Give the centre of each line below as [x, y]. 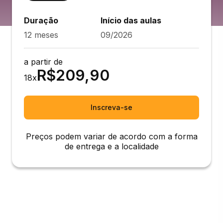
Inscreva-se [111, 107]
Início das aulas [131, 20]
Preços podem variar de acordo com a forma [111, 136]
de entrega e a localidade [111, 146]
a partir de [43, 62]
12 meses [41, 35]
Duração [41, 20]
